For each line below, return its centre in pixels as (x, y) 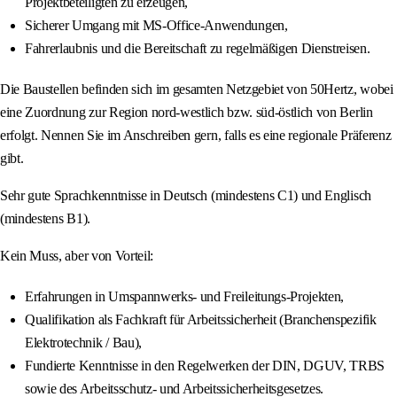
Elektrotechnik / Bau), (83, 343)
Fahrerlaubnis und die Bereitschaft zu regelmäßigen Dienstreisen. (198, 49)
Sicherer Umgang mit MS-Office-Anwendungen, (156, 26)
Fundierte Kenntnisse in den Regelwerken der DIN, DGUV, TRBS (205, 366)
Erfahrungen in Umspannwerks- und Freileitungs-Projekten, (185, 297)
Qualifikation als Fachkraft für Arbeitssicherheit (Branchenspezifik (201, 320)
